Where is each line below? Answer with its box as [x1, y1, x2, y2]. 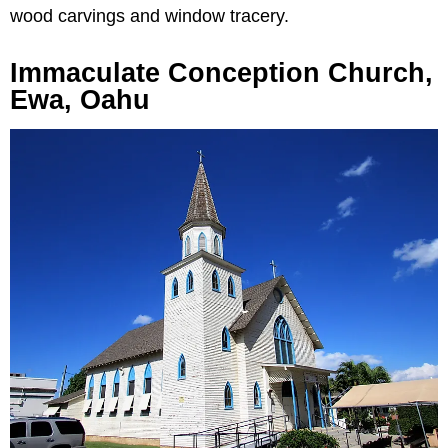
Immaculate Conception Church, [10, 58, 433, 89]
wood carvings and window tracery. [10, 6, 289, 27]
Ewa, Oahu [10, 85, 150, 116]
